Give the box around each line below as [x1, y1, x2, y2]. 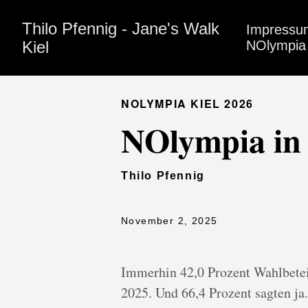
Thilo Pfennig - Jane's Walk [22, 19, 219, 38]
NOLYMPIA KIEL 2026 [121, 96, 254, 111]
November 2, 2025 [121, 215, 218, 226]
